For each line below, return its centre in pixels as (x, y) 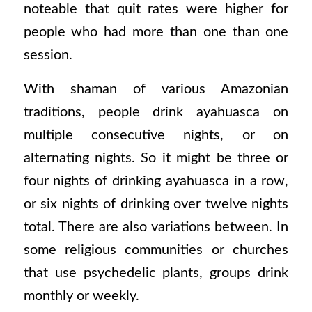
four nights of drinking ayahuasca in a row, (156, 181)
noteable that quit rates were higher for (156, 9)
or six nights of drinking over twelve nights (156, 204)
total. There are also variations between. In (156, 227)
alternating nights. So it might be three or (156, 158)
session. (48, 55)
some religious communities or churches (156, 250)
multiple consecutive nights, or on (156, 135)
